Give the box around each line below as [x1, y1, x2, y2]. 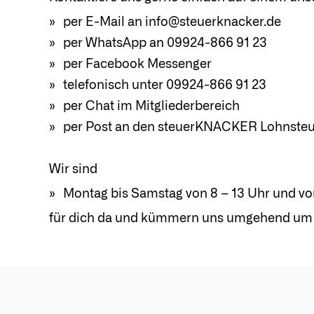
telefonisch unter [62, 79, 166, 92]
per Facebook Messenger [62, 58, 212, 71]
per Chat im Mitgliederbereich [62, 100, 240, 113]
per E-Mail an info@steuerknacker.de [62, 16, 281, 29]
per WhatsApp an [62, 37, 167, 50]
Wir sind [48, 163, 97, 176]
